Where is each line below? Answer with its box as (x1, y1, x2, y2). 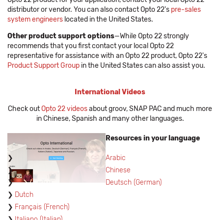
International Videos (75, 88, 145, 96)
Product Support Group (7, 61, 80, 70)
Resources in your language (106, 134, 200, 142)
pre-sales (171, 5, 201, 14)
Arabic (106, 154, 126, 162)
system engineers (7, 15, 63, 24)
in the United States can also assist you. (80, 61, 205, 70)
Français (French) (15, 203, 71, 211)
